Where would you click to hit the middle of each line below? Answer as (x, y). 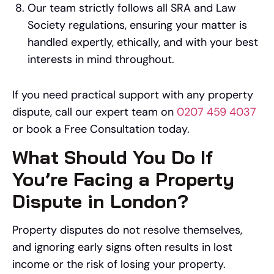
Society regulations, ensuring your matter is (137, 25)
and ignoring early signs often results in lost (122, 247)
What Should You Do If (113, 157)
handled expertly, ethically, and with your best (143, 42)
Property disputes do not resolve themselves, (127, 230)
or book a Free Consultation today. (101, 129)
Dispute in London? (100, 202)
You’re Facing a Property (123, 180)
